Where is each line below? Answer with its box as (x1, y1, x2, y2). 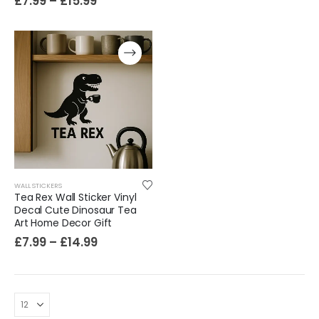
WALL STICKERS (14, 180, 62, 190)
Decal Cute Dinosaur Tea (14, 202, 137, 217)
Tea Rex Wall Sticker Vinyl (14, 189, 137, 204)
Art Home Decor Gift (14, 215, 113, 230)
